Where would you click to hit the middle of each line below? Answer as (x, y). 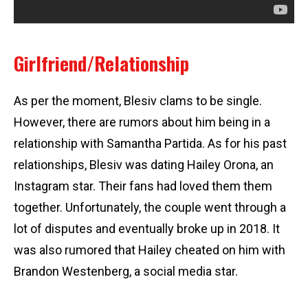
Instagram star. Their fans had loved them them (143, 186)
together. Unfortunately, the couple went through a (150, 207)
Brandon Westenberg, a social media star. (126, 271)
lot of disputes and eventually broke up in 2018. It (147, 228)
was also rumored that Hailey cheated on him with (150, 250)
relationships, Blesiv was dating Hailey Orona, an (144, 164)
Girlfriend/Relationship (101, 63)
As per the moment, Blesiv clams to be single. (138, 100)
